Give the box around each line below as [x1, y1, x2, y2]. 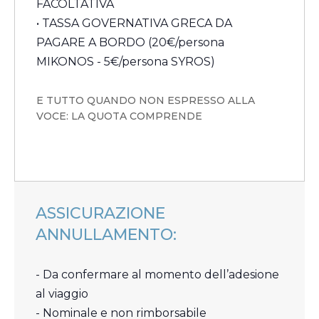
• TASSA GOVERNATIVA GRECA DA [36, 16, 232, 31]
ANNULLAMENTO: [36, 225, 177, 245]
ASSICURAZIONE [36, 204, 165, 224]
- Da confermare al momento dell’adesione [36, 267, 279, 281]
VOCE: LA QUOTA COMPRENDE [36, 110, 202, 123]
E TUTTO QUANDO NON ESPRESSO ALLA [36, 94, 255, 108]
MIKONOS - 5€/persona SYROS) [36, 55, 215, 69]
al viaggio [36, 286, 88, 300]
